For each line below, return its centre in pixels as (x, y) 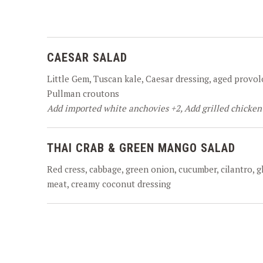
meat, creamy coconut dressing (109, 184)
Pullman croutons (83, 93)
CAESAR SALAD (87, 58)
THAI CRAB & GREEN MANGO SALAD (141, 148)
